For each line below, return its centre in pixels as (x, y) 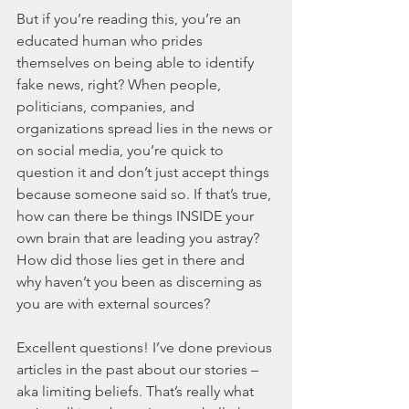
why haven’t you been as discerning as (141, 282)
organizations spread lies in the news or (146, 129)
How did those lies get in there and (132, 260)
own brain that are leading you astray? (140, 238)
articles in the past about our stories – (139, 370)
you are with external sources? (115, 304)
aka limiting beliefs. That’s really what (137, 392)
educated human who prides (111, 41)
